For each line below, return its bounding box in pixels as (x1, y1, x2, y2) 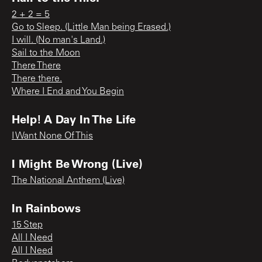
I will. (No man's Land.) (12, 35, 105, 45)
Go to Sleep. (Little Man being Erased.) (12, 22, 171, 32)
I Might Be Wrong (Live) (12, 155, 143, 171)
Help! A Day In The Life (12, 111, 136, 126)
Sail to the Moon (12, 48, 80, 58)
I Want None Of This (12, 131, 93, 141)
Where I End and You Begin (12, 87, 124, 96)
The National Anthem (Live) (12, 175, 125, 185)
